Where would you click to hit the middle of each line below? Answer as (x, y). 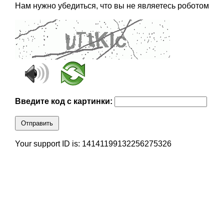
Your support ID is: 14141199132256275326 (93, 144)
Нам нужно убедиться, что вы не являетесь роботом (112, 6)
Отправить (37, 123)
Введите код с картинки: (64, 101)
